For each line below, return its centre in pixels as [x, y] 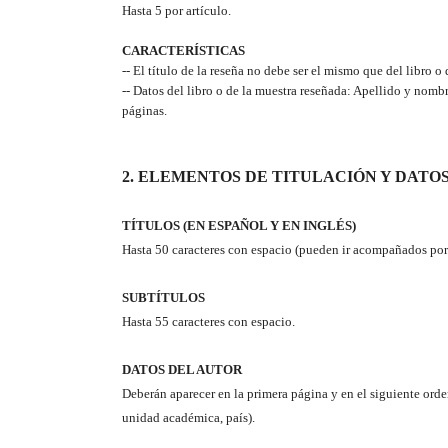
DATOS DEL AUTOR [182, 370]
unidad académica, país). [188, 418]
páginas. [144, 111]
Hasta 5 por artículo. [176, 11]
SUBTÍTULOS [163, 298]
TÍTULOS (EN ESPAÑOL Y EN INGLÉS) [239, 226]
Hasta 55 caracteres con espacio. [208, 322]
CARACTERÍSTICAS [183, 51]
